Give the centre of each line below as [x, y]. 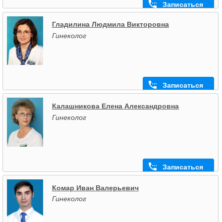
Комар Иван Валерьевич [95, 188]
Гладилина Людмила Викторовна [110, 25]
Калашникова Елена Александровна [115, 106]
